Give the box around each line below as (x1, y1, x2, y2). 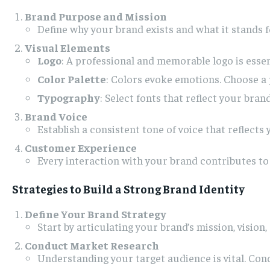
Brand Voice (25, 109, 87, 124)
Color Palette (37, 72, 106, 86)
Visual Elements (25, 40, 110, 55)
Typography (37, 90, 100, 105)
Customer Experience (25, 140, 137, 155)
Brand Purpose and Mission (25, 9, 167, 24)
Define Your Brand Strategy (25, 207, 166, 221)
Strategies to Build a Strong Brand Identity (12, 181, 245, 196)
